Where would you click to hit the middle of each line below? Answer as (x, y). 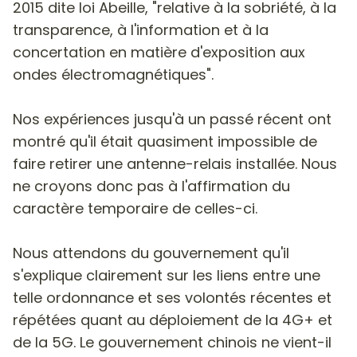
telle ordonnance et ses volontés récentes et (172, 297)
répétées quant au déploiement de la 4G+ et (173, 320)
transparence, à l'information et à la (141, 29)
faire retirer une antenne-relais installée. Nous (175, 163)
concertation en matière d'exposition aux (159, 52)
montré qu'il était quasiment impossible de (165, 141)
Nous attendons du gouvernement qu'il (151, 253)
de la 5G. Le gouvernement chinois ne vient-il (172, 342)
